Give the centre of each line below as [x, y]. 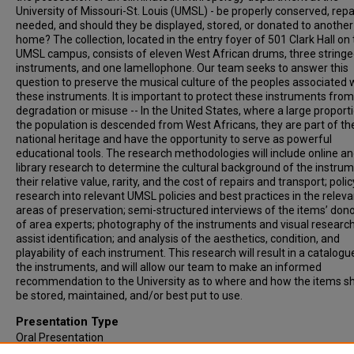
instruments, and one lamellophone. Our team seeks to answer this [182, 68]
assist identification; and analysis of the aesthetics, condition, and [178, 239]
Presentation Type [67, 322]
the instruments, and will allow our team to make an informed [169, 267]
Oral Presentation [60, 337]
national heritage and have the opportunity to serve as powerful [174, 139]
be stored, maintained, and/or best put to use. [129, 296]
